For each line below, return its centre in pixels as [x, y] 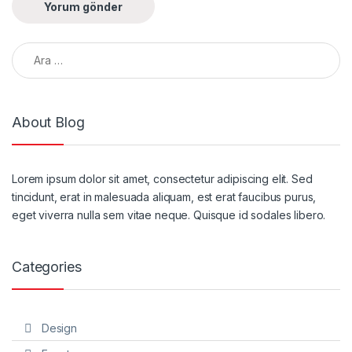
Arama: [32, 49]
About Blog [48, 122]
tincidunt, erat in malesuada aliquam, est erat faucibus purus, [164, 197]
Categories [47, 267]
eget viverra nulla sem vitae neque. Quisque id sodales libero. [169, 215]
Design [59, 328]
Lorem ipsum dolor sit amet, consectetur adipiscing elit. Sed [162, 179]
